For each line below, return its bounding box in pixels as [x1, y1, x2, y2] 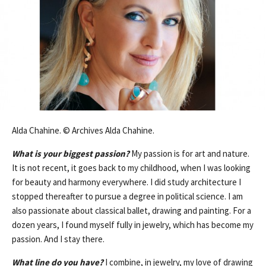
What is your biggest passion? [12, 147, 129, 159]
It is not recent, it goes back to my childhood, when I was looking [12, 161, 251, 173]
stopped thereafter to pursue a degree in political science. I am [12, 190, 243, 202]
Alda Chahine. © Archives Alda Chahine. [12, 124, 154, 136]
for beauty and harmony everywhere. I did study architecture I [12, 176, 241, 188]
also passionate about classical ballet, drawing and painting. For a [12, 204, 251, 216]
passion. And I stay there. [12, 233, 104, 245]
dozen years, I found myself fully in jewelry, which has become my [12, 218, 254, 230]
